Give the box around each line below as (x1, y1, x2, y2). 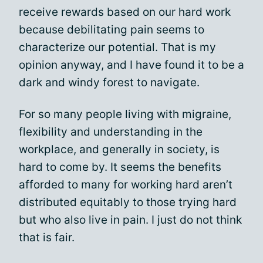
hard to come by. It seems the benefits (19, 160, 221, 174)
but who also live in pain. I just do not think (19, 213, 242, 227)
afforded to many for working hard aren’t (19, 177, 232, 191)
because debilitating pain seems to (19, 22, 204, 36)
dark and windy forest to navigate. (19, 75, 200, 89)
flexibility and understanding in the (19, 124, 203, 139)
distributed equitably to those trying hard (19, 195, 237, 209)
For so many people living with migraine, (19, 107, 231, 121)
